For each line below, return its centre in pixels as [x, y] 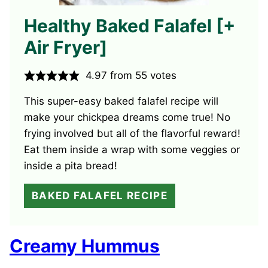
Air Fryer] [66, 48]
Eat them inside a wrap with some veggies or [132, 150]
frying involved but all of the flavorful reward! [132, 134]
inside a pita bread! [71, 166]
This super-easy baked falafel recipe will [121, 101]
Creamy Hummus [85, 246]
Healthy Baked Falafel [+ [130, 26]
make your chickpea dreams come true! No [127, 118]
